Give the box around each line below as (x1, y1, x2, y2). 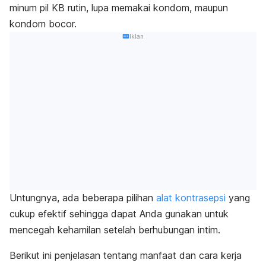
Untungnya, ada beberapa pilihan (9, 191, 156, 204)
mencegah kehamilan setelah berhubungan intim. (9, 223, 223, 236)
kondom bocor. (9, 18, 77, 30)
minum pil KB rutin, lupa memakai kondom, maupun (9, 2, 228, 14)
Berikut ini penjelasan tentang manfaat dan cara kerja (9, 249, 242, 261)
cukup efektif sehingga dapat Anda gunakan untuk (9, 207, 229, 220)
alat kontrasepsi (156, 191, 226, 204)
